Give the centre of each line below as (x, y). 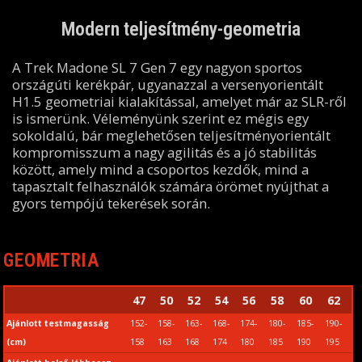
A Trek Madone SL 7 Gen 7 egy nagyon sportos (157, 67)
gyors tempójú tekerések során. (111, 203)
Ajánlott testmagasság (57, 323)
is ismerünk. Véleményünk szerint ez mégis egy (160, 118)
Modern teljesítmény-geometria (181, 29)
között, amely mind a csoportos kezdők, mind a (160, 169)
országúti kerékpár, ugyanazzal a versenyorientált (167, 84)
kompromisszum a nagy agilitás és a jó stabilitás (164, 152)
